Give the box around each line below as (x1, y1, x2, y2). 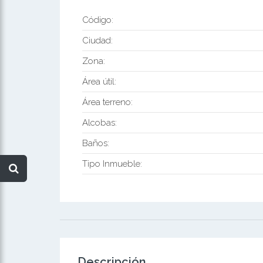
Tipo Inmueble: (82, 158, 142, 169)
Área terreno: (82, 96, 133, 107)
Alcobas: (82, 117, 117, 128)
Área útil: (82, 76, 116, 87)
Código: (82, 14, 113, 25)
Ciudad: (82, 35, 113, 46)
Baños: (82, 137, 109, 149)
